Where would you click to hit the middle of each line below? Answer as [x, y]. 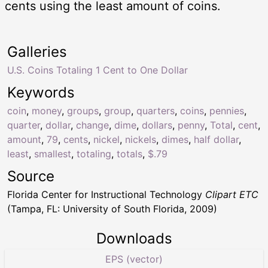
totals [130, 153]
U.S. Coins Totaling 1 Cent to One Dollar [98, 70]
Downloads [134, 238]
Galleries [37, 51]
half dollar [216, 139]
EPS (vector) [134, 259]
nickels [141, 139]
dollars [157, 125]
